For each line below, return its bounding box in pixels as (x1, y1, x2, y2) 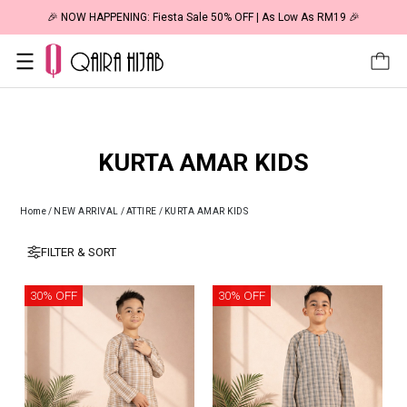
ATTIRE (125, 206, 157, 217)
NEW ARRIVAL (54, 206, 119, 217)
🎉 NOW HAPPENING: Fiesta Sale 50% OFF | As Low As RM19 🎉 (47, 11, 360, 24)
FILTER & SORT (41, 245, 116, 260)
